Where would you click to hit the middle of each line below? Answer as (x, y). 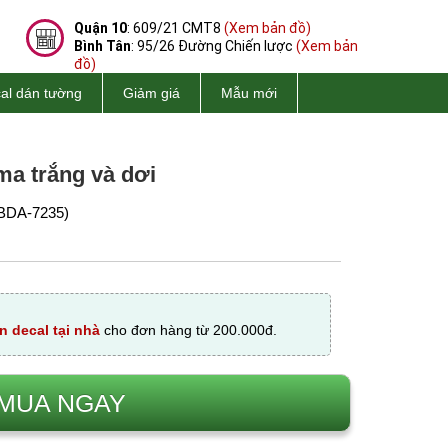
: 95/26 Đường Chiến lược (213, 46)
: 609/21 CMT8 (175, 28)
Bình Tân (102, 46)
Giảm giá (151, 93)
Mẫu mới (249, 93)
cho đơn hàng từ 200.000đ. (188, 329)
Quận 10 (100, 28)
